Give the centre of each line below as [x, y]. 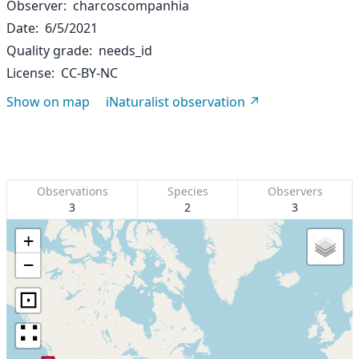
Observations [72, 191]
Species [188, 191]
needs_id [125, 50]
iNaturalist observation [175, 102]
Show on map [48, 102]
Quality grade [48, 50]
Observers [295, 191]
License [29, 73]
